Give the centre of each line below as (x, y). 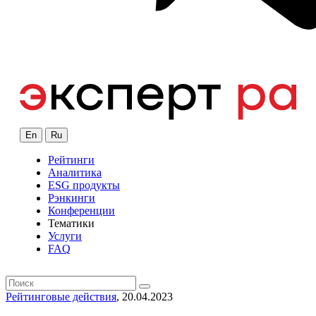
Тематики (71, 224)
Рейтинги (71, 160)
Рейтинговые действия (61, 297)
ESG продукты (84, 186)
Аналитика (75, 173)
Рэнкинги (72, 198)
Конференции (81, 211)
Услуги (65, 236)
